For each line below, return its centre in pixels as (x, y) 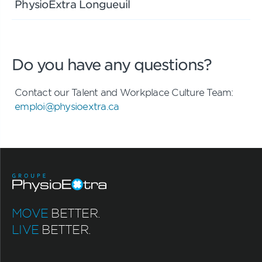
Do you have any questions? (111, 64)
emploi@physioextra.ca (67, 106)
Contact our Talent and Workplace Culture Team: (124, 92)
